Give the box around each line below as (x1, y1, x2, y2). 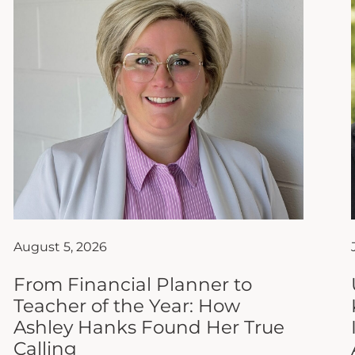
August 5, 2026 (13, 239, 108, 254)
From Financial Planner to (13, 273, 253, 296)
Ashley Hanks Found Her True (13, 315, 285, 338)
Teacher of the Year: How (13, 294, 241, 317)
